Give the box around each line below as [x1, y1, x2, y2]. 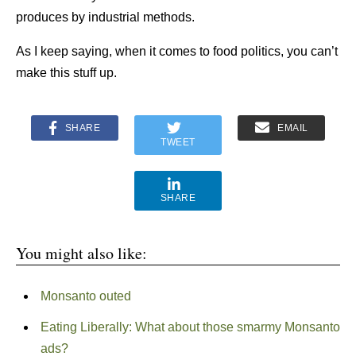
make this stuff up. [16, 66, 117, 79]
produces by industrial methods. [16, 10, 195, 24]
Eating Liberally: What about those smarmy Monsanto [40, 320, 340, 334]
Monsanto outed [40, 289, 131, 303]
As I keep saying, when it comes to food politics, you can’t [16, 44, 338, 58]
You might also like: [16, 242, 147, 264]
